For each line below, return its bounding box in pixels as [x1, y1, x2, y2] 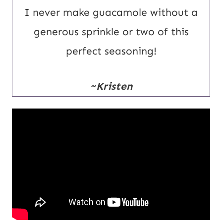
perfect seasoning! [65, 45, 157, 58]
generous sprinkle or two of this [33, 25, 189, 39]
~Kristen [90, 80, 132, 93]
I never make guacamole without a [24, 6, 198, 19]
